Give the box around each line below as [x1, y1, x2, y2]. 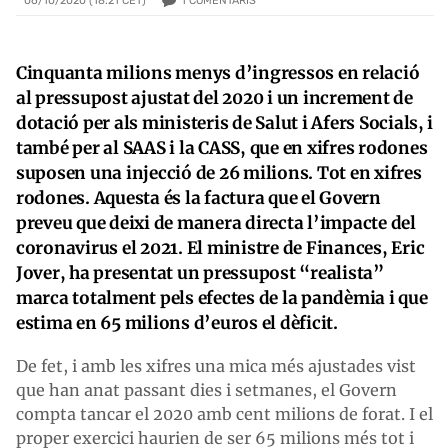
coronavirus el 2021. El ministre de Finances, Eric [16, 236, 425, 259]
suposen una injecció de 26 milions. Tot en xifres [16, 161, 422, 184]
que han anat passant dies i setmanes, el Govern [16, 379, 397, 400]
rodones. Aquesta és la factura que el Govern [16, 186, 381, 209]
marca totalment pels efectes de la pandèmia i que [16, 286, 428, 309]
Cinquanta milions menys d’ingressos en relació [16, 61, 420, 84]
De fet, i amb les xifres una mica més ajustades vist [16, 355, 416, 376]
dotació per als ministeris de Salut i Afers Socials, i [16, 111, 434, 134]
